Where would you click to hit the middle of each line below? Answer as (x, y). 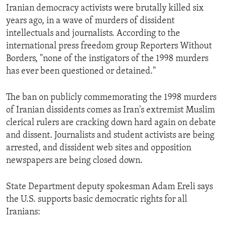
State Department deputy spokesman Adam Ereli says (109, 187)
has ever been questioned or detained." (81, 71)
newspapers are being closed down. (74, 160)
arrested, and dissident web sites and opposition (99, 148)
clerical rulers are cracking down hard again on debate (111, 123)
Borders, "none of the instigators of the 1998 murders (107, 59)
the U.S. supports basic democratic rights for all (97, 199)
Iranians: (23, 212)
